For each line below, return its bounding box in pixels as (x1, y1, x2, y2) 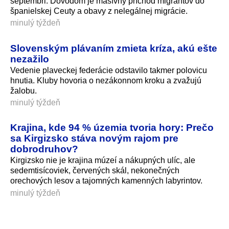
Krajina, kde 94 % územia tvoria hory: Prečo (10, 122, 214, 133)
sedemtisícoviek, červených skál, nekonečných (10, 166, 179, 175)
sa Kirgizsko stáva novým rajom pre (10, 132, 178, 144)
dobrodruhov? (10, 143, 78, 155)
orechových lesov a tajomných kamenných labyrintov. (10, 176, 202, 186)
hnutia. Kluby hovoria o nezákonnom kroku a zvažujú (10, 76, 201, 85)
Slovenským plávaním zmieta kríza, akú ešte (10, 42, 217, 54)
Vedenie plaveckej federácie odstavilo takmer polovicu (10, 65, 207, 75)
